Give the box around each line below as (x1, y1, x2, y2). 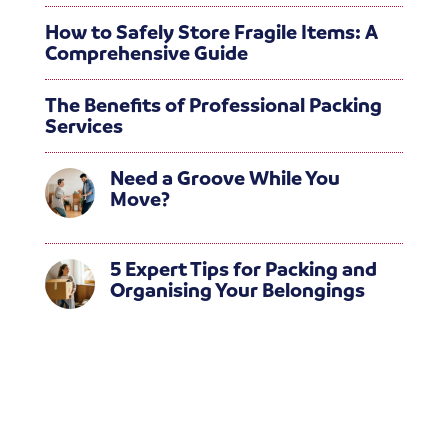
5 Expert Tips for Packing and (109, 255, 377, 282)
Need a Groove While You (109, 164, 340, 191)
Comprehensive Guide (44, 39, 248, 66)
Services (44, 112, 123, 139)
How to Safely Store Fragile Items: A (44, 18, 378, 45)
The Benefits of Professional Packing (44, 91, 382, 118)
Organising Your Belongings (109, 276, 365, 303)
